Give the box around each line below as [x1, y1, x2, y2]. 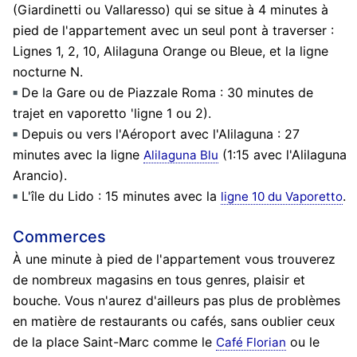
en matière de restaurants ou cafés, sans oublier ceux [12, 312, 335, 329]
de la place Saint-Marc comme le [12, 333, 216, 350]
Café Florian [215, 334, 286, 350]
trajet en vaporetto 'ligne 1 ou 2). [12, 104, 211, 121]
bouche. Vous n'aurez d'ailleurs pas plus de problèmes [12, 292, 340, 308]
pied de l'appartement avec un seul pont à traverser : [12, 22, 334, 38]
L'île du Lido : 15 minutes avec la [21, 187, 221, 204]
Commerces [12, 226, 106, 246]
